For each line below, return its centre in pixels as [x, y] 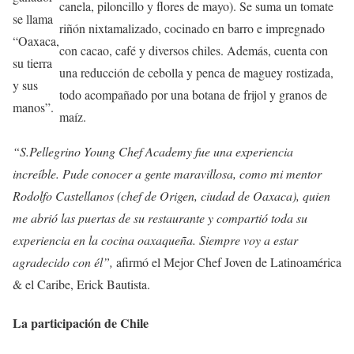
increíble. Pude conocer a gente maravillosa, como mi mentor [167, 173]
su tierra [32, 63]
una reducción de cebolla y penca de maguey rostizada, [196, 72]
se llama [33, 19]
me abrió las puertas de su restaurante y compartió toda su [160, 218]
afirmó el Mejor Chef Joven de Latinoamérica [227, 262]
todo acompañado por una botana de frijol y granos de [193, 94]
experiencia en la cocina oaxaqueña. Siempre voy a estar [155, 240]
